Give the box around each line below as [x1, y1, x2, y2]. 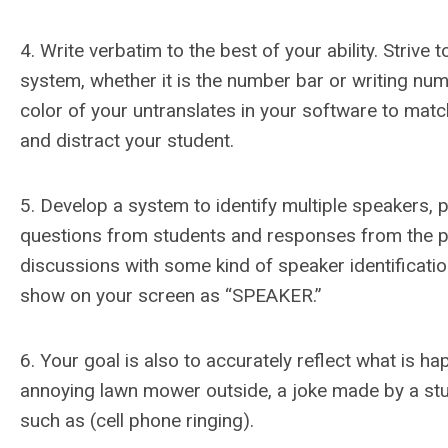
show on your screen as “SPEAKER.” [20, 284, 322, 307]
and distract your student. [20, 129, 234, 152]
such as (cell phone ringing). [20, 409, 254, 432]
